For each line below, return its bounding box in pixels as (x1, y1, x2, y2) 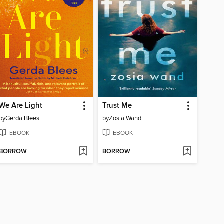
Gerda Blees (5, 114, 39, 123)
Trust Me (102, 101, 132, 111)
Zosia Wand (109, 114, 142, 123)
